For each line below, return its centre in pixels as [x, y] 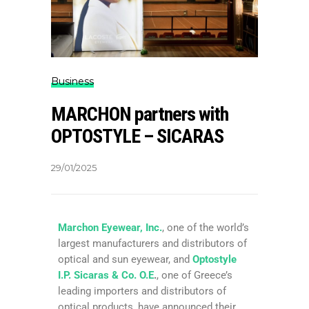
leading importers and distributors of [142, 291]
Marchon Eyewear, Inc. [110, 227]
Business [72, 81]
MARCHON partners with [140, 114]
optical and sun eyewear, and [125, 259]
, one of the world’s [206, 227]
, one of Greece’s [195, 275]
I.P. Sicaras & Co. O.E [106, 275]
